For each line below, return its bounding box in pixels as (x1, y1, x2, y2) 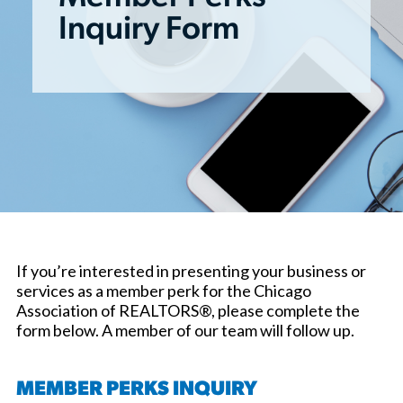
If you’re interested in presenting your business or (16, 260, 366, 281)
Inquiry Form (58, 14, 239, 48)
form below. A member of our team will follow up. (16, 319, 354, 340)
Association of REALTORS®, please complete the (16, 300, 360, 320)
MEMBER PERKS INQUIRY (16, 379, 257, 400)
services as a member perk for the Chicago (16, 280, 311, 300)
